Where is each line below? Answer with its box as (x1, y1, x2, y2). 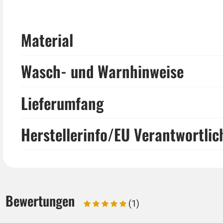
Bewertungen (5, 191, 75, 211)
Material (20, 28, 73, 52)
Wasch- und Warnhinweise (20, 59, 184, 83)
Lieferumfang (20, 91, 104, 114)
